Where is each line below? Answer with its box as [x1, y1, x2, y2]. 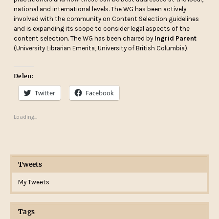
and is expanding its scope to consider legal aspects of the [14, 25, 190, 33]
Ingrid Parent [154, 35, 197, 43]
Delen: [14, 72, 34, 80]
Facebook [86, 88, 114, 97]
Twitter [35, 88, 56, 97]
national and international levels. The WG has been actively [14, 5, 187, 13]
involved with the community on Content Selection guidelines [14, 15, 199, 23]
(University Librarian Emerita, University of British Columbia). [14, 44, 189, 52]
